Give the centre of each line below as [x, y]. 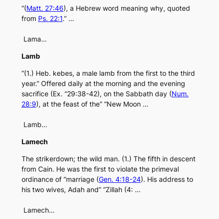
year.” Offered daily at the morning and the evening [103, 84]
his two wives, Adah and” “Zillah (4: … [81, 190]
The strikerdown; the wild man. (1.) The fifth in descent [108, 159]
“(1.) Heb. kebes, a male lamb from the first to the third [108, 73]
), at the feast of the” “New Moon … [92, 104]
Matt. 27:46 [45, 8]
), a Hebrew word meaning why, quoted [127, 8]
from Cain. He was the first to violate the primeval [100, 169]
